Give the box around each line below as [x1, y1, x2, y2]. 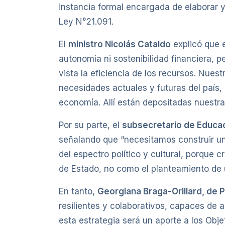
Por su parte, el [59, 120, 122, 131]
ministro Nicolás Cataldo [68, 39, 171, 50]
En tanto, [59, 186, 97, 197]
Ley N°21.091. [59, 17, 114, 27]
